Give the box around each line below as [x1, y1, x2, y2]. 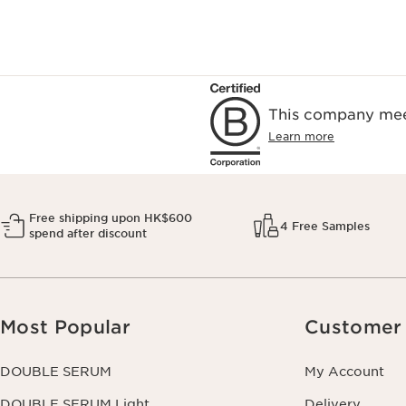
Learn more [268, 130, 334, 144]
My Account [304, 364, 384, 380]
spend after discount [29, 227, 147, 241]
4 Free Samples [279, 218, 370, 233]
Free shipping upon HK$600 [29, 211, 192, 226]
